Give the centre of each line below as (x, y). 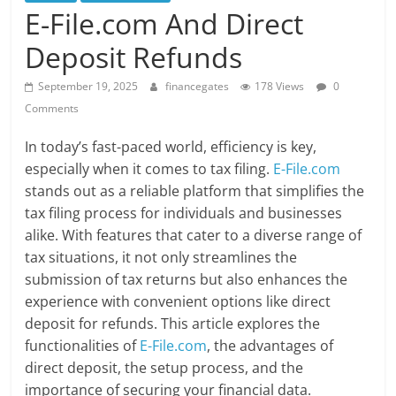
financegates (199, 86)
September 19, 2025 (88, 86)
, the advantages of (270, 345)
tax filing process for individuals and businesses (184, 213)
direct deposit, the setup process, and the (164, 367)
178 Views (280, 86)
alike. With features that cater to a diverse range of (194, 235)
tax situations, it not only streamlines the (161, 257)
